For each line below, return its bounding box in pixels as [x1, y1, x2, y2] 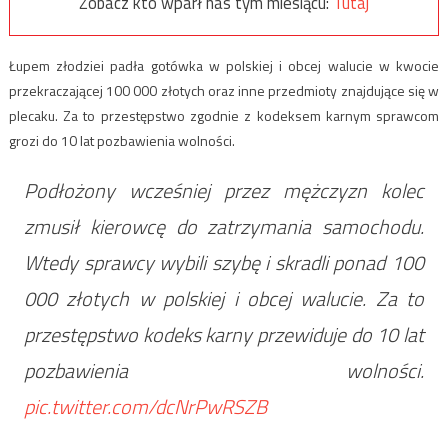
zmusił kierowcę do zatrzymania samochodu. [23, 210, 425, 242]
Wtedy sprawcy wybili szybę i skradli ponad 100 [23, 246, 425, 278]
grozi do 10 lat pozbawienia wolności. [8, 129, 235, 151]
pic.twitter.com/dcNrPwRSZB [23, 390, 267, 422]
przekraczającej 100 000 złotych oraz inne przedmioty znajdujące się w [8, 79, 440, 101]
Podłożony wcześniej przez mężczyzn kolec [23, 174, 425, 206]
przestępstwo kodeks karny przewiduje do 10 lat [23, 318, 425, 350]
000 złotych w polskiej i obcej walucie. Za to [23, 282, 425, 314]
